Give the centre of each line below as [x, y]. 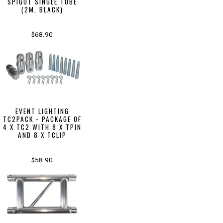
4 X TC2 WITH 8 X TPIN [42, 127]
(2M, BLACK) [42, 9]
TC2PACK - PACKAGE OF [42, 119]
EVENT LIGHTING [42, 111]
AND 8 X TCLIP [42, 135]
